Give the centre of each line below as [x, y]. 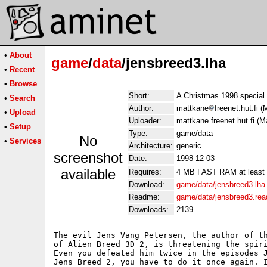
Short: [139, 96]
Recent [22, 69]
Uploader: [145, 121]
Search [22, 98]
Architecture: [151, 146]
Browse [23, 84]
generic [189, 146]
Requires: [145, 172]
